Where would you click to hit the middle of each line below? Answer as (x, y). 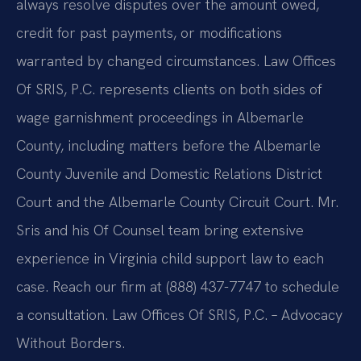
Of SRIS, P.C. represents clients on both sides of (169, 89)
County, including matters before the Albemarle (168, 146)
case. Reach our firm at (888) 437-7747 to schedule (178, 287)
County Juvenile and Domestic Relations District (169, 174)
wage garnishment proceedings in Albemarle (160, 118)
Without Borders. (71, 343)
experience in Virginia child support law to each (170, 259)
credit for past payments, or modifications (149, 33)
